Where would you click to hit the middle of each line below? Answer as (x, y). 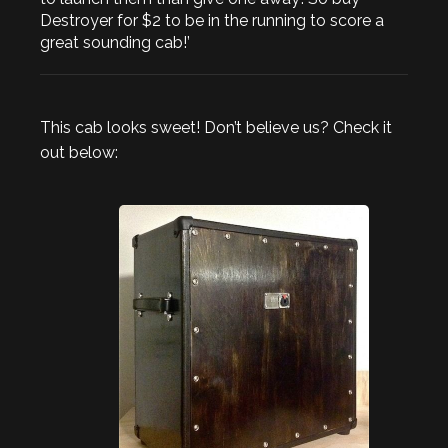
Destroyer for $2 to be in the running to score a (212, 21)
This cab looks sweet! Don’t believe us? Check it (216, 128)
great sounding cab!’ (115, 43)
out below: (79, 153)
